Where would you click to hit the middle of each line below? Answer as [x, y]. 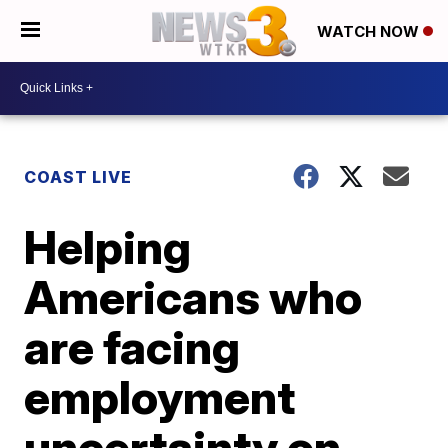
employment [160, 396]
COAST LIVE [78, 176]
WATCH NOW [370, 32]
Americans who [193, 296]
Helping [108, 246]
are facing [132, 346]
